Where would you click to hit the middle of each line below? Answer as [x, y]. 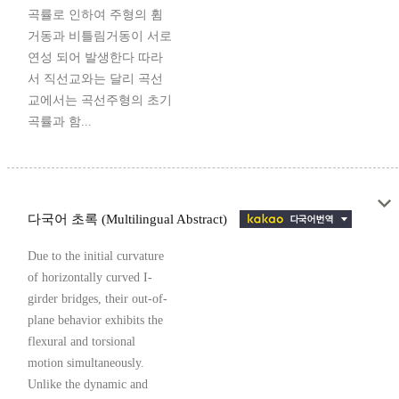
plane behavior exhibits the [95, 321]
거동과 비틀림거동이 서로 [100, 37]
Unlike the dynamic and [88, 385]
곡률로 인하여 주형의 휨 [95, 15]
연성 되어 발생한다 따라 [95, 58]
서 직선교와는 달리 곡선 [95, 79]
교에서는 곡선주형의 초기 [100, 101]
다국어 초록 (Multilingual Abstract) [129, 220]
